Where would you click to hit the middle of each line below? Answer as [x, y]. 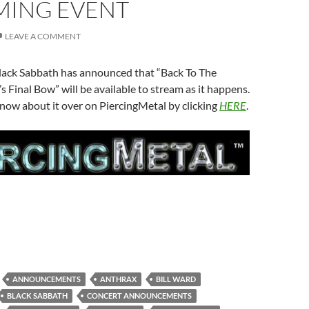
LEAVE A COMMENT [43, 36]
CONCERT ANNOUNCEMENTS [139, 296]
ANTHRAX [118, 279]
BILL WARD [176, 279]
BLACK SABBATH [37, 296]
